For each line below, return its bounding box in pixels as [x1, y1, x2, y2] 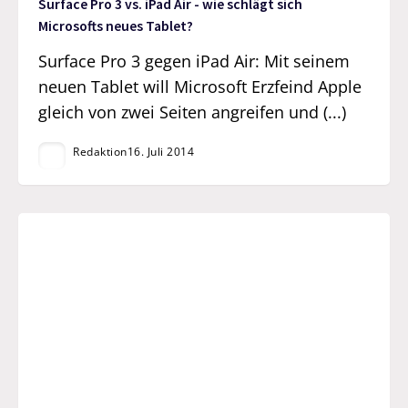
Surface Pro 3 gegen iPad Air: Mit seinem [38, 49, 351, 72]
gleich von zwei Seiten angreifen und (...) [38, 100, 347, 123]
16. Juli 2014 [127, 143, 195, 159]
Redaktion [73, 143, 127, 159]
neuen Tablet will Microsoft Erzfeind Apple [38, 75, 362, 97]
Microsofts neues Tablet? [38, 17, 194, 36]
